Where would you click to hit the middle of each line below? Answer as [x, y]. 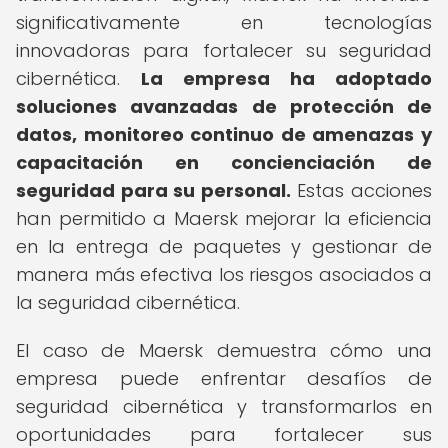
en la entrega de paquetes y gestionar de [224, 246]
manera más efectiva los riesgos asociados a [224, 274]
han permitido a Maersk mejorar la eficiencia [224, 218]
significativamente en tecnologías [224, 22]
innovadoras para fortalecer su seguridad [224, 50]
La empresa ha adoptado [286, 78]
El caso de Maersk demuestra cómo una [224, 350]
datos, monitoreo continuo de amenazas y [224, 134]
